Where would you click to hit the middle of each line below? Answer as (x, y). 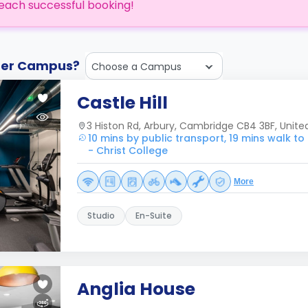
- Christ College (128, 151)
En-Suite (154, 216)
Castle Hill (122, 103)
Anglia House (136, 289)
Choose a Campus (136, 67)
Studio (101, 216)
